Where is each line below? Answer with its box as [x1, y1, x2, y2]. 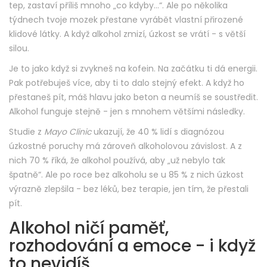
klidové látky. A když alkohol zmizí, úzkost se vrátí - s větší [9, 28, 246, 41]
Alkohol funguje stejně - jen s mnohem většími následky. [9, 105, 245, 118]
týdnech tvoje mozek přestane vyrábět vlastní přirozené [9, 14, 243, 26]
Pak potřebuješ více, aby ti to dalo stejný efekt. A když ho [9, 77, 244, 89]
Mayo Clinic [44, 126, 91, 138]
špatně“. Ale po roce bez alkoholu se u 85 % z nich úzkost [9, 169, 244, 181]
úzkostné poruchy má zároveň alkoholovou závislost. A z [9, 140, 242, 153]
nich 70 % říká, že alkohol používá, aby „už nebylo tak [9, 154, 225, 167]
